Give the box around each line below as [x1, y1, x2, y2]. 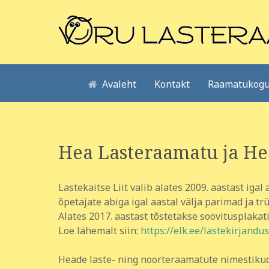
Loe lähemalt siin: [58, 224, 141, 238]
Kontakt [154, 77, 190, 91]
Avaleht [101, 77, 136, 91]
